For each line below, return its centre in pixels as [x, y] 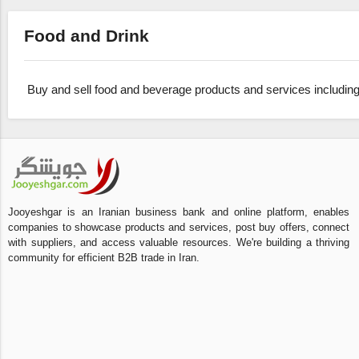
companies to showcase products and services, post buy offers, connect [179, 228]
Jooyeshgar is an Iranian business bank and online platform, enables [179, 212]
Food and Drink [87, 36]
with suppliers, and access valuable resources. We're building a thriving [179, 243]
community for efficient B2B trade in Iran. [104, 258]
